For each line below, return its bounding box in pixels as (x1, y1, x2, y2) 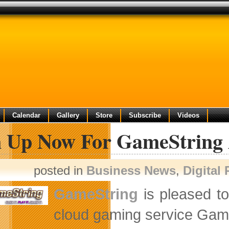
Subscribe (129, 111, 161, 119)
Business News (86, 164, 176, 177)
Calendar (12, 111, 40, 119)
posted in (34, 164, 86, 177)
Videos (177, 111, 199, 119)
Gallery (57, 111, 79, 119)
